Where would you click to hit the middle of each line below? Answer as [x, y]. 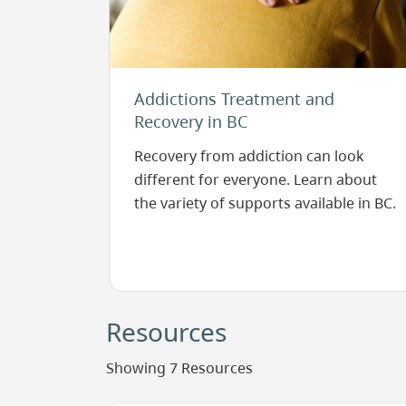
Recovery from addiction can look [249, 155]
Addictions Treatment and [234, 98]
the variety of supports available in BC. [265, 203]
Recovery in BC [190, 121]
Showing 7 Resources [179, 368]
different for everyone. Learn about [255, 179]
